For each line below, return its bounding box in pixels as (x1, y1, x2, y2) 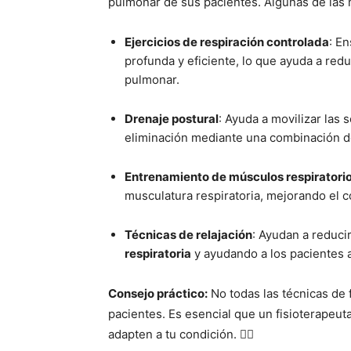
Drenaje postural (125, 111, 219, 127)
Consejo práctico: (108, 286, 208, 302)
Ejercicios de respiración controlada (125, 34, 329, 50)
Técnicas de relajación (125, 227, 252, 243)
